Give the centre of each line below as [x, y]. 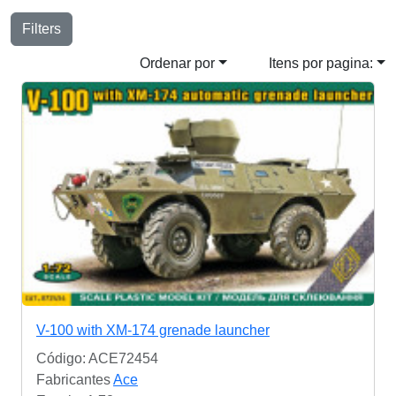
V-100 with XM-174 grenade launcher [153, 331]
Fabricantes [75, 380]
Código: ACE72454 [97, 359]
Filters [42, 29]
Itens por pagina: [321, 64]
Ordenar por [178, 64]
